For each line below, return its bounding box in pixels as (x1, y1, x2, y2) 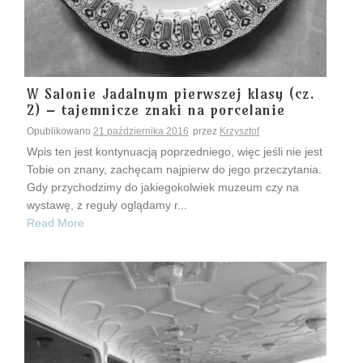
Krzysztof (220, 125, 259, 137)
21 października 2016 (93, 125, 189, 137)
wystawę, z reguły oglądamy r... (27, 198, 187, 211)
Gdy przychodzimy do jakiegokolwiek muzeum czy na (27, 180, 299, 194)
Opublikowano (27, 125, 93, 137)
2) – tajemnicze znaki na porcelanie (27, 100, 285, 119)
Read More (27, 216, 84, 229)
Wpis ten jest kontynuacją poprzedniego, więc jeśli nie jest (27, 144, 322, 158)
